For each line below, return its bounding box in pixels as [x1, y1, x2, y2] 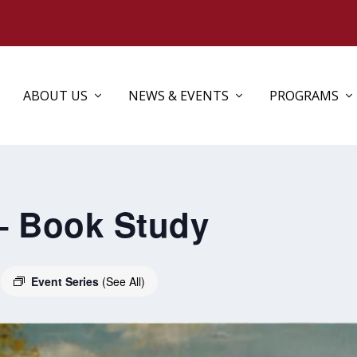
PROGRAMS [269, 86, 339, 104]
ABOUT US [22, 86, 88, 104]
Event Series [31, 273, 102, 289]
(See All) [102, 273, 145, 289]
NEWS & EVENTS [127, 86, 229, 104]
